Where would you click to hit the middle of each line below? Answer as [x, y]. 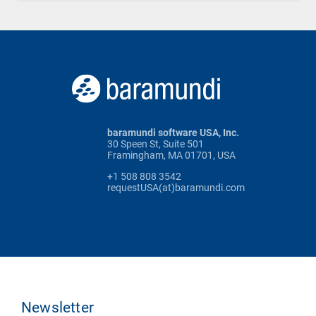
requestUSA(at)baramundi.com [176, 188]
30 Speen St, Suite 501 [155, 144]
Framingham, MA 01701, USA [171, 155]
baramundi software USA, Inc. [173, 133]
